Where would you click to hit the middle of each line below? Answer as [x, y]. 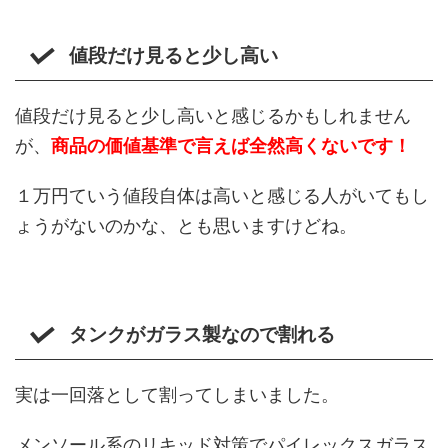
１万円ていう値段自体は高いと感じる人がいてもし [222, 196]
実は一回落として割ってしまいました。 [177, 395]
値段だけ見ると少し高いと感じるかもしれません [213, 116]
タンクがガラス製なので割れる [201, 335]
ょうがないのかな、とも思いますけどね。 [186, 226]
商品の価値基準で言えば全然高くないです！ [231, 146]
